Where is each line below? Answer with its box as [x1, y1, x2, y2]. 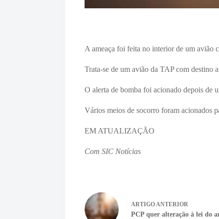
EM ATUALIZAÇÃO [85, 126, 155, 135]
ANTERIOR [155, 201, 189, 208]
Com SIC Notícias [85, 147, 141, 155]
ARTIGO [131, 201, 155, 208]
